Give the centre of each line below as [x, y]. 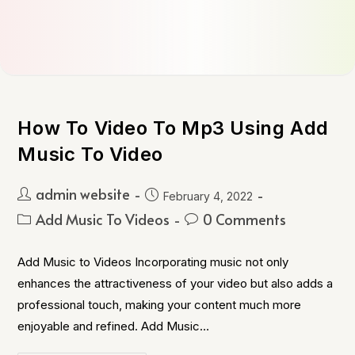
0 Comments [245, 219]
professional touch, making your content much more [160, 305]
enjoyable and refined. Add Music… [114, 326]
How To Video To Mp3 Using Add [173, 128]
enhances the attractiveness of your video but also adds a [176, 283]
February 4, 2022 [208, 196]
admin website [83, 194]
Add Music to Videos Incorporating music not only [153, 262]
